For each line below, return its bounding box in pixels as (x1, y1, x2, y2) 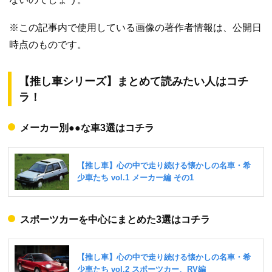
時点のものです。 (9, 39, 87, 50)
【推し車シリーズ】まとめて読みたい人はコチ (19, 75, 248, 87)
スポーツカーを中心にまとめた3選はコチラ (20, 214, 210, 225)
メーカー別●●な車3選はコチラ (20, 122, 154, 133)
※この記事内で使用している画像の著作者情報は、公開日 (9, 22, 262, 33)
